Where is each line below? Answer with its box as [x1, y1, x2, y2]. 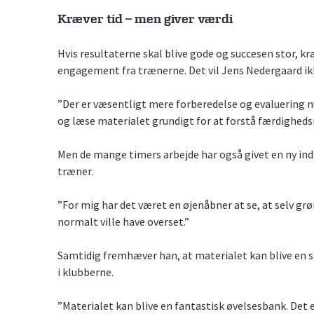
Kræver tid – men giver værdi [57, 11, 233, 27]
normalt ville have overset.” [57, 214, 189, 229]
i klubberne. [57, 265, 114, 280]
